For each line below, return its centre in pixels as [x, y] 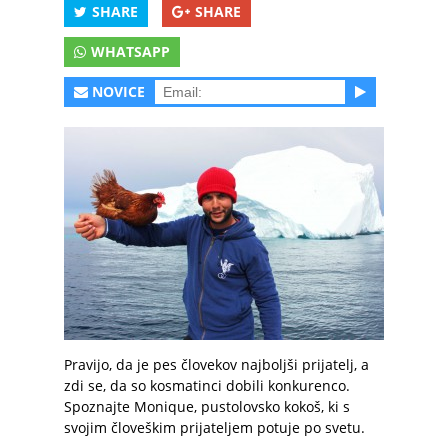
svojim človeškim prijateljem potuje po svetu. [214, 427]
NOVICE [118, 91]
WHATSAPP [130, 51]
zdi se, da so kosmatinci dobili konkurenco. [207, 385]
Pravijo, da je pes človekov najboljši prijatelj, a [216, 364]
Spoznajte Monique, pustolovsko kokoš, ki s [207, 406]
